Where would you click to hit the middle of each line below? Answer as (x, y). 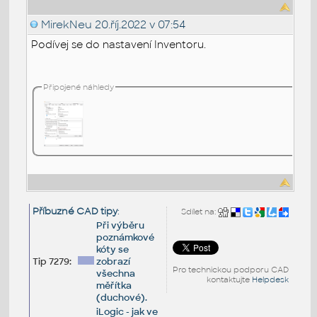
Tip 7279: (52, 261)
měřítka (114, 285)
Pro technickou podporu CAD (231, 270)
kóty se (112, 249)
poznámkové (125, 237)
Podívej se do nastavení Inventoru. (119, 44)
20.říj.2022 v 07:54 (139, 24)
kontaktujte (230, 280)
